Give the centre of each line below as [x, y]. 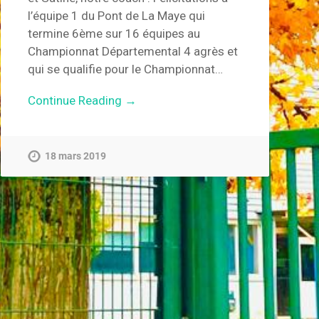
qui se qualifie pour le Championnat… [125, 69]
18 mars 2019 [75, 157]
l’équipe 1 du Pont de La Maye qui [116, 15]
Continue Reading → [82, 100]
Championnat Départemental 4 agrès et [132, 51]
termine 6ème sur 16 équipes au [114, 33]
